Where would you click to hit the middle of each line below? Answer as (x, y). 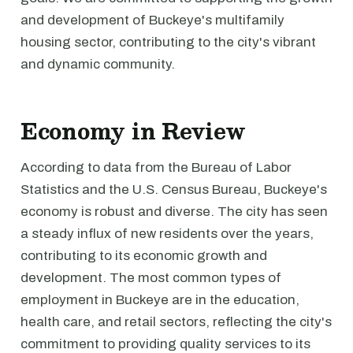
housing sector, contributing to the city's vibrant (168, 42)
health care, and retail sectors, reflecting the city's (176, 322)
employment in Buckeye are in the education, (160, 300)
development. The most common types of (151, 278)
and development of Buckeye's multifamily (152, 20)
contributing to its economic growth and (144, 256)
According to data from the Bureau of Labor (156, 167)
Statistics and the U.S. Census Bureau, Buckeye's (174, 190)
